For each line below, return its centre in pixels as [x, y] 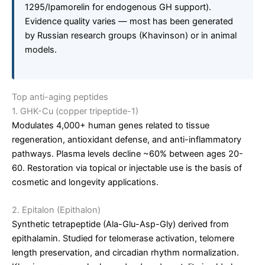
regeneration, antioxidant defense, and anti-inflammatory [127, 139]
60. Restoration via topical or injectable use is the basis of [127, 168]
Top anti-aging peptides [60, 97]
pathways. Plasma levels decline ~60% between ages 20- [127, 153]
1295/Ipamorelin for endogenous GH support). [118, 7]
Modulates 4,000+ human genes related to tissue [111, 125]
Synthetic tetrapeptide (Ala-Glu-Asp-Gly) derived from [120, 224]
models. [41, 50]
